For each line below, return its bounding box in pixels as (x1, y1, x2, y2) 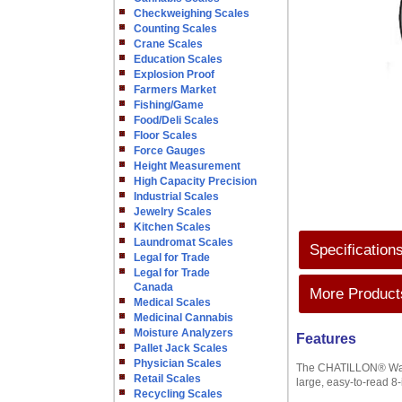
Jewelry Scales (134, 205, 212, 218)
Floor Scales (134, 129, 197, 142)
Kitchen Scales (134, 221, 211, 233)
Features (296, 331, 356, 346)
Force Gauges (134, 144, 205, 157)
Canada (134, 281, 173, 293)
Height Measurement (134, 160, 240, 172)
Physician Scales (134, 357, 222, 370)
